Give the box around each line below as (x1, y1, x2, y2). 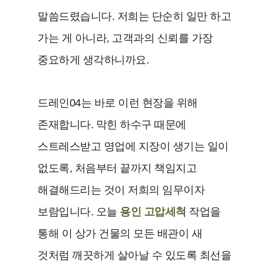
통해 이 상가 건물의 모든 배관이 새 (38, 227, 203, 240)
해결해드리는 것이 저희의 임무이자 (38, 183, 205, 196)
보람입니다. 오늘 (38, 205, 120, 218)
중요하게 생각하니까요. (38, 53, 149, 66)
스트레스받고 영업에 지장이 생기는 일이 (38, 140, 229, 152)
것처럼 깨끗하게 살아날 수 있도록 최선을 (38, 249, 232, 261)
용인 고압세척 (120, 205, 186, 218)
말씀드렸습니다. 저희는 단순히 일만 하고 (38, 10, 232, 22)
